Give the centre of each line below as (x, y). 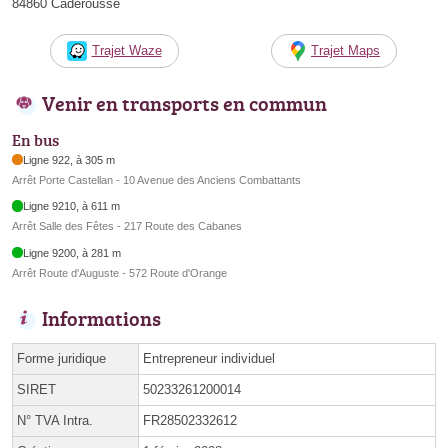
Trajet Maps (345, 51)
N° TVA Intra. (55, 420)
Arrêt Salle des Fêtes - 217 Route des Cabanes (127, 226)
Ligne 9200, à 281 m (72, 252)
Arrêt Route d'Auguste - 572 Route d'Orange (119, 272)
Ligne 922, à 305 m (69, 159)
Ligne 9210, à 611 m (72, 206)
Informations (101, 317)
